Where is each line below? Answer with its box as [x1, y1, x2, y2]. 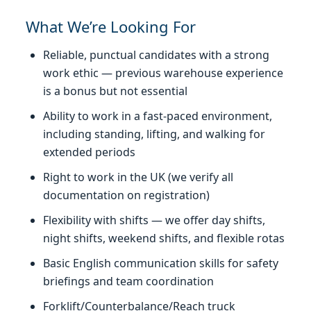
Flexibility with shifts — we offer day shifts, [43, 212, 265, 228]
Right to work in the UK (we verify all [43, 169, 233, 185]
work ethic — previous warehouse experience [43, 65, 283, 81]
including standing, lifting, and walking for [43, 126, 265, 142]
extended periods [43, 144, 135, 160]
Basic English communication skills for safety [43, 255, 278, 271]
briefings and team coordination [43, 273, 214, 289]
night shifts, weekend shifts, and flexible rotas [43, 230, 285, 246]
